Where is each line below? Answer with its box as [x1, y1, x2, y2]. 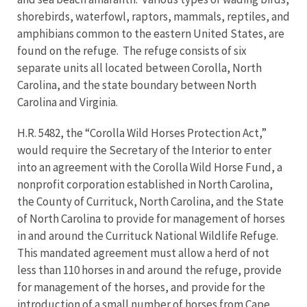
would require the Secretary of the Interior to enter [17, 143, 271, 158]
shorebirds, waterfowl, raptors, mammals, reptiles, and [17, 9, 290, 24]
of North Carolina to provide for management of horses [17, 211, 285, 226]
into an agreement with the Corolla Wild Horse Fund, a [17, 160, 282, 175]
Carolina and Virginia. [17, 95, 118, 110]
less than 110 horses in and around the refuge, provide [17, 262, 282, 278]
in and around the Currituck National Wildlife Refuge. [17, 228, 280, 243]
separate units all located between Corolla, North [17, 60, 262, 75]
